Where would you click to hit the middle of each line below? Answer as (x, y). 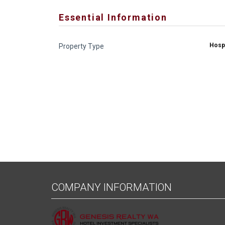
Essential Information (113, 17)
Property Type (81, 46)
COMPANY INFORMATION (111, 187)
